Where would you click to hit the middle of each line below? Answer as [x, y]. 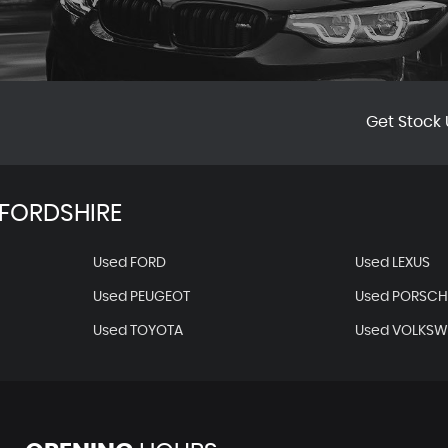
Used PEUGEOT [141, 297]
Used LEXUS [393, 263]
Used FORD [129, 263]
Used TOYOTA [137, 331]
